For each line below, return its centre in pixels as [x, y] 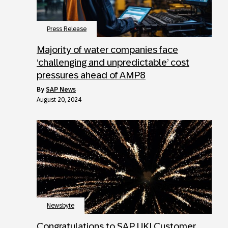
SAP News [61, 89]
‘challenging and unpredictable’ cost [113, 62]
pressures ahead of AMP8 [91, 75]
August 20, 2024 [59, 99]
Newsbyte [61, 205]
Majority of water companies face [107, 49]
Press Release [67, 29]
